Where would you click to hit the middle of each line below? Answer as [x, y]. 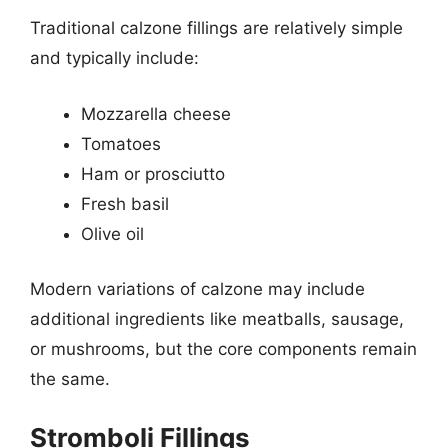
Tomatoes [121, 143]
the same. [70, 379]
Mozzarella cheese [156, 113]
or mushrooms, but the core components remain [223, 349]
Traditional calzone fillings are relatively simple [216, 28]
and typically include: [114, 58]
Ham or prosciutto [153, 173]
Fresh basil [125, 203]
